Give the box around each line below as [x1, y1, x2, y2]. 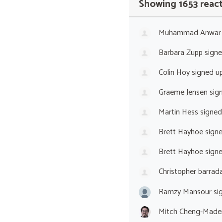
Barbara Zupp [158, 46, 203, 59]
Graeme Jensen [158, 85, 208, 99]
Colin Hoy [158, 65, 190, 79]
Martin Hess [158, 106, 198, 119]
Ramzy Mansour [158, 185, 212, 199]
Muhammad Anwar [158, 26, 221, 40]
